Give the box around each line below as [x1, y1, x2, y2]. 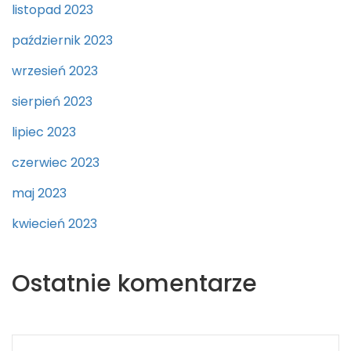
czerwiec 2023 [12, 154, 100, 172]
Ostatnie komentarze [12, 267, 257, 301]
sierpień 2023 [12, 92, 92, 111]
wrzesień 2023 [12, 62, 98, 81]
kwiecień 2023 [12, 215, 97, 233]
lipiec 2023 [12, 123, 76, 142]
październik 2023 [12, 31, 113, 50]
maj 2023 [12, 184, 67, 203]
